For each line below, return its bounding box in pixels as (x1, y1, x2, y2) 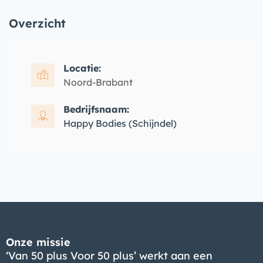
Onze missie (6, 235, 70, 249)
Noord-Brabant (63, 76, 133, 88)
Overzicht (9, 16, 66, 31)
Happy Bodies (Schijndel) (63, 117, 177, 129)
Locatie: (63, 62, 101, 74)
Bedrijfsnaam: (63, 103, 129, 115)
